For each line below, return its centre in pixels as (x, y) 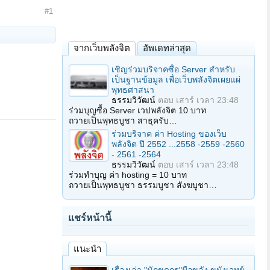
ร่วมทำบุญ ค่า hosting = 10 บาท (128, 175)
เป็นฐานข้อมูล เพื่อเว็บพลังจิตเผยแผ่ (176, 80)
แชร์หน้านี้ (90, 218)
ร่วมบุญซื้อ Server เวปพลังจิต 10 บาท (137, 110)
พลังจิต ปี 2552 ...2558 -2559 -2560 (178, 144)
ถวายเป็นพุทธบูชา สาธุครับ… (123, 121)
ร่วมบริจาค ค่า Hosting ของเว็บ (169, 134)
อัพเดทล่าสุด (167, 48)
